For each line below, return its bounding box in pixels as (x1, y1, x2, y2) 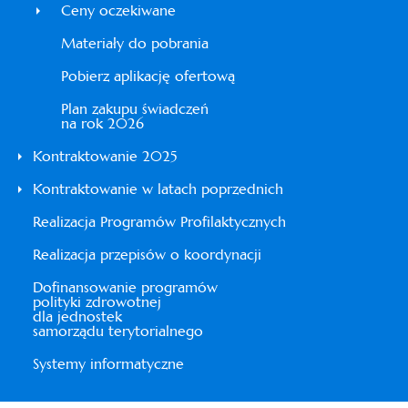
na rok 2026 (61, 114, 144, 133)
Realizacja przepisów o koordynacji (33, 245, 261, 264)
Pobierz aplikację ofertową (61, 66, 235, 86)
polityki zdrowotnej (33, 292, 161, 311)
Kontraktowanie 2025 (33, 147, 177, 166)
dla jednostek (33, 307, 122, 326)
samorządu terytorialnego (33, 321, 203, 341)
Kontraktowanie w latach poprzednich (33, 179, 283, 199)
